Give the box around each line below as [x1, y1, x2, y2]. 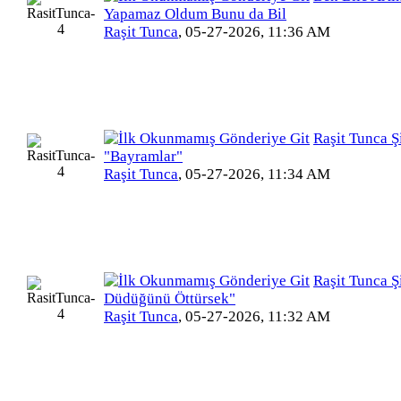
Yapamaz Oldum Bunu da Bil [104, 5, 286, 23]
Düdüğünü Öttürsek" [104, 290, 235, 308]
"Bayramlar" [104, 148, 183, 166]
